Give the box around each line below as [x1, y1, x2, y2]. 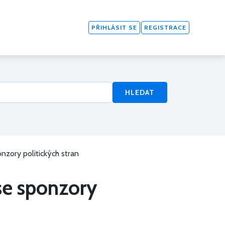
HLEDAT [125, 87, 155, 97]
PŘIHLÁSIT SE [91, 24, 137, 31]
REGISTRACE [144, 24, 186, 31]
